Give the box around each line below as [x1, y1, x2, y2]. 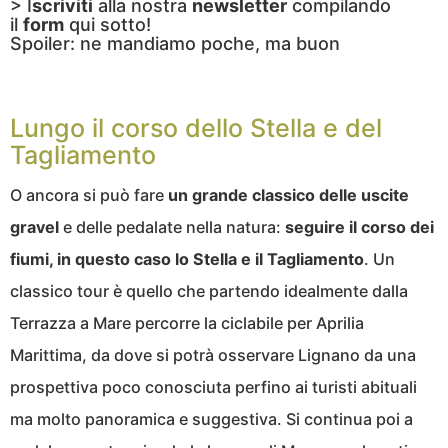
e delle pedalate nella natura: [59, 216, 285, 237]
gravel [10, 216, 59, 237]
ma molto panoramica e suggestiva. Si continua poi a [10, 408, 413, 429]
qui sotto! [64, 13, 151, 35]
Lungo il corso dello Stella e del [10, 112, 382, 143]
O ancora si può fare [10, 184, 168, 205]
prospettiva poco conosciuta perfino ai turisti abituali [10, 376, 417, 397]
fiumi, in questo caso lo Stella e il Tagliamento [10, 248, 364, 269]
